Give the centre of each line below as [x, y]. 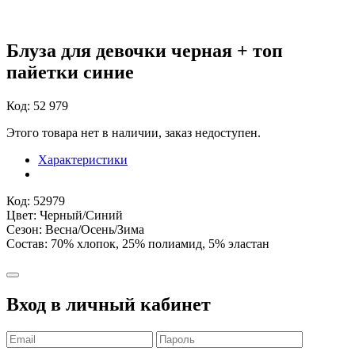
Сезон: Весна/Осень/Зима [75, 229]
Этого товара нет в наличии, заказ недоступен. [134, 132]
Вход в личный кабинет [109, 304]
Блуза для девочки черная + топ [145, 50]
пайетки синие [70, 72]
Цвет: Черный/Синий [65, 215]
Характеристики [83, 159]
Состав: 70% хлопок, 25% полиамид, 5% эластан [138, 243]
